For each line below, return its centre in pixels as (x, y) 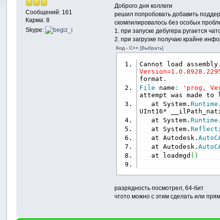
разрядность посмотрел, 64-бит (159, 188)
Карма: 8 (38, 20)
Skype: (36, 30)
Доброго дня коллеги (144, 6)
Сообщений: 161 (49, 12)
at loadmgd (165, 155)
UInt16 (151, 111)
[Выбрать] (152, 48)
